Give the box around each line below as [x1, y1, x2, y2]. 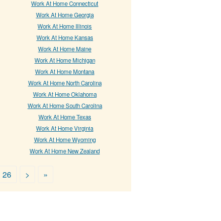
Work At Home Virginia [36, 124, 94, 133]
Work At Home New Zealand [30, 147, 100, 155]
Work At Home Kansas [36, 34, 93, 42]
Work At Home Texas [38, 113, 91, 121]
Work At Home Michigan [34, 56, 95, 65]
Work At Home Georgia [36, 11, 94, 19]
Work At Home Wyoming [34, 136, 96, 144]
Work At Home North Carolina [28, 79, 102, 87]
